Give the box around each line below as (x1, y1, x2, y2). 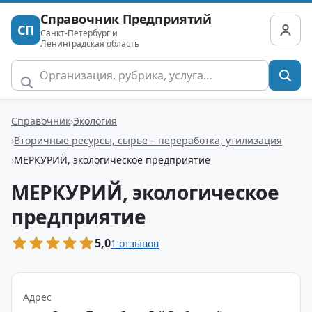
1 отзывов (111, 236, 159, 250)
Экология (73, 114, 117, 127)
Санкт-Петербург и (40, 27, 118, 39)
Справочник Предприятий (40, 10, 212, 27)
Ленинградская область (40, 38, 139, 49)
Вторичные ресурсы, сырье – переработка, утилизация (14, 133, 282, 147)
